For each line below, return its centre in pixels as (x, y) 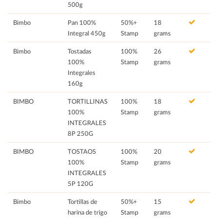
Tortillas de (82, 202)
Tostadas (80, 51)
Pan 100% (82, 23)
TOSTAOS (82, 152)
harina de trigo (87, 212)
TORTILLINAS (88, 101)
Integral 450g (87, 33)
